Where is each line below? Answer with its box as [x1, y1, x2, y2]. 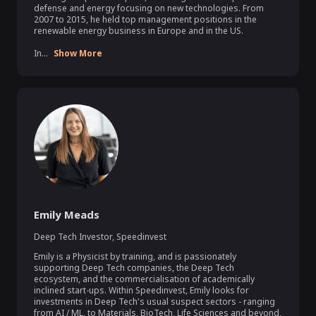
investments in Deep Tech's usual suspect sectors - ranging [34, 296, 275, 308]
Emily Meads [34, 207, 99, 221]
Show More [54, 47, 102, 59]
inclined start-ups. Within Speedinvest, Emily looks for [34, 284, 249, 296]
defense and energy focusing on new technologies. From [34, 2, 264, 14]
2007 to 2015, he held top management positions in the [34, 13, 257, 25]
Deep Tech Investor [34, 231, 112, 243]
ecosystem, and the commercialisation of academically [34, 273, 255, 285]
